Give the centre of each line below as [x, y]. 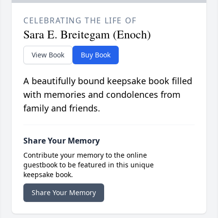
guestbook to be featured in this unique [89, 165]
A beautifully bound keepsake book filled [108, 81]
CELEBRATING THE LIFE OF [80, 21]
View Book [48, 55]
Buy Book [96, 55]
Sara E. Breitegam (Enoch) [87, 34]
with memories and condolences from [102, 95]
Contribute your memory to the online [85, 155]
